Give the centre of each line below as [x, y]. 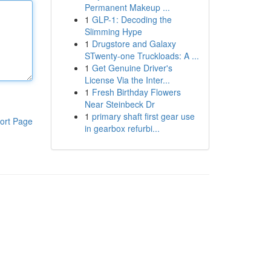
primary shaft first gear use [143, 116]
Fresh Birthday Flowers [136, 92]
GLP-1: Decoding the [132, 19]
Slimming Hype [113, 31]
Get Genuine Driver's [132, 68]
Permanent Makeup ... [127, 7]
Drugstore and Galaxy [134, 44]
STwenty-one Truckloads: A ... [142, 56]
